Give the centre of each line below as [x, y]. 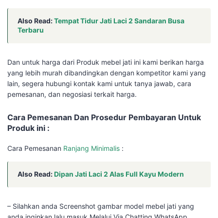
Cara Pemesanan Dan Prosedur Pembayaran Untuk [104, 118]
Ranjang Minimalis [91, 148]
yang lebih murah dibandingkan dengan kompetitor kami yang [107, 73]
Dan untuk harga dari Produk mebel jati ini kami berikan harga [106, 62]
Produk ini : [28, 128]
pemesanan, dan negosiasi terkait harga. [72, 94]
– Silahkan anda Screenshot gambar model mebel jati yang [101, 206]
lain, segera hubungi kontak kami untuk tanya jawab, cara [99, 84]
